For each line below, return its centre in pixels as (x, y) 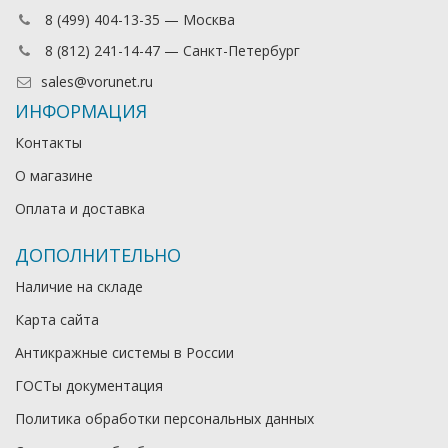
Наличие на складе (79, 286)
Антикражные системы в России (124, 352)
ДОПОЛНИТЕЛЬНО (98, 255)
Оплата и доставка (80, 208)
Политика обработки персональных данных (164, 418)
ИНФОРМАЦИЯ (81, 111)
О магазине (54, 175)
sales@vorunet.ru (97, 81)
